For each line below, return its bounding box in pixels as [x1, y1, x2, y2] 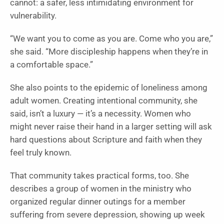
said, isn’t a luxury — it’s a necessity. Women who [10, 108, 191, 118]
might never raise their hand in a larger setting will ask [10, 121, 212, 131]
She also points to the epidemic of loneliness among [10, 82, 207, 92]
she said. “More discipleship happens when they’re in [10, 46, 208, 56]
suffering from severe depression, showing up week [10, 209, 205, 219]
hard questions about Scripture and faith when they [10, 134, 202, 144]
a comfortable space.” [10, 59, 93, 69]
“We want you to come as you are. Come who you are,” [10, 33, 213, 43]
